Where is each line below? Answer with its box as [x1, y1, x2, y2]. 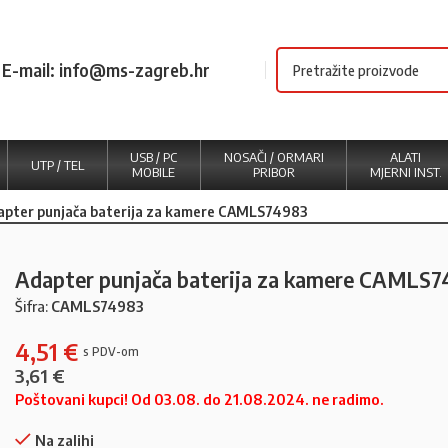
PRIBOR [252, 164, 295, 180]
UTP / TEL [30, 156, 84, 173]
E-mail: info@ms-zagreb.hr [2, 58, 211, 81]
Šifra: [15, 297, 51, 315]
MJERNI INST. [369, 164, 442, 180]
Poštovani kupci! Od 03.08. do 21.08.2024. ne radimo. [15, 390, 384, 408]
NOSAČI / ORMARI [223, 149, 324, 165]
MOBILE [132, 164, 176, 180]
